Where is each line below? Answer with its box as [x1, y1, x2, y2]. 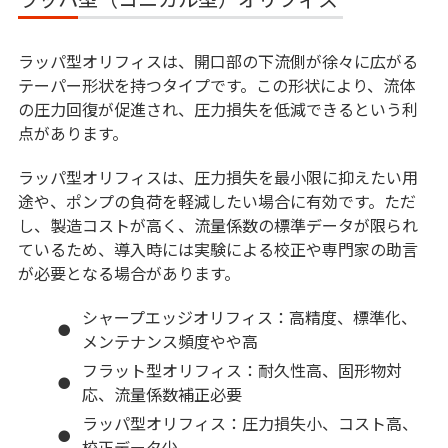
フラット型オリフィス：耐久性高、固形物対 [81, 358, 402, 383]
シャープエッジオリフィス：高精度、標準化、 [81, 305, 417, 330]
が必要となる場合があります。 [17, 261, 240, 286]
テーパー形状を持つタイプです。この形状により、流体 [17, 73, 415, 98]
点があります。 [17, 121, 128, 146]
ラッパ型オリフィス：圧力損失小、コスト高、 [81, 411, 418, 436]
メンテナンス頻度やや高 [81, 329, 258, 354]
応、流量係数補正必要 [81, 382, 242, 407]
